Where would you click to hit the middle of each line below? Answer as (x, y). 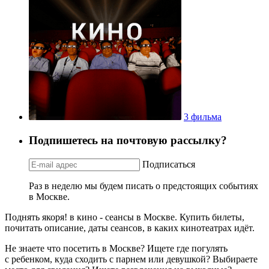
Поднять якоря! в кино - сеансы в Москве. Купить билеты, (125, 217)
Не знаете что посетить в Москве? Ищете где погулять (116, 248)
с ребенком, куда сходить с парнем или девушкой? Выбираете (131, 259)
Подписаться (169, 164)
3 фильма (203, 117)
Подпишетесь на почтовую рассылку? (128, 140)
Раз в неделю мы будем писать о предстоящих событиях (144, 186)
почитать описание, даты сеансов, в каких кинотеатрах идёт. (130, 228)
